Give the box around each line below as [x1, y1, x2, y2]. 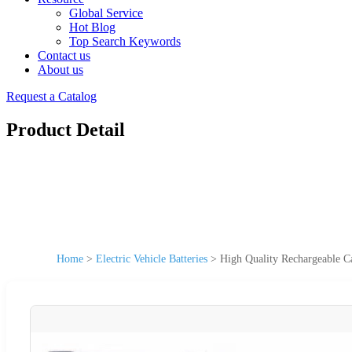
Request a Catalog [6, 90, 97, 103]
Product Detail [6, 119, 125, 140]
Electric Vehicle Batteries [96, 252, 207, 265]
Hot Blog [69, 20, 115, 34]
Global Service [69, 6, 143, 20]
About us [38, 63, 83, 76]
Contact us [38, 49, 90, 62]
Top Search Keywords [69, 35, 181, 48]
